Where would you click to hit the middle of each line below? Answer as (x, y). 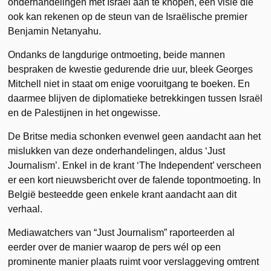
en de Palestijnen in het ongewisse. (84, 113)
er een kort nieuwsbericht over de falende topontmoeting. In (135, 180)
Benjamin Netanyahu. (55, 31)
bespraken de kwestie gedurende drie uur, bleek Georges (131, 69)
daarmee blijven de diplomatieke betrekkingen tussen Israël (135, 98)
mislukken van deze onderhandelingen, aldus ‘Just (117, 151)
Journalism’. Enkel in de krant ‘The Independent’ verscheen (135, 165)
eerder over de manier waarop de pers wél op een (115, 247)
